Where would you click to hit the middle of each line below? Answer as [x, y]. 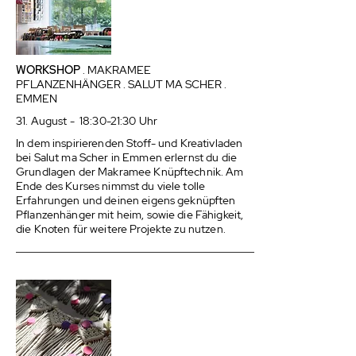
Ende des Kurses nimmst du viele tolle [111, 186]
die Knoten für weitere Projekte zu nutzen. [121, 229]
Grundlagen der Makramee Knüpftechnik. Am [130, 172]
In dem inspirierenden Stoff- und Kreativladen [130, 143]
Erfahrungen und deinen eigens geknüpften [126, 200]
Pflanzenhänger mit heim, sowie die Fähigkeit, [130, 215]
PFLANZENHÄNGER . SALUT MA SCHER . [121, 84]
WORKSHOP [48, 70]
